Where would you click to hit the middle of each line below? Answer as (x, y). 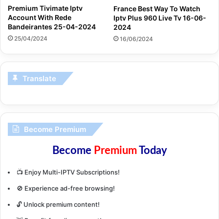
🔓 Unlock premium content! (58, 204)
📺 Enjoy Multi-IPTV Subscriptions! (68, 172)
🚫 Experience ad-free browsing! (66, 188)
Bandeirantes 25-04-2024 (52, 27)
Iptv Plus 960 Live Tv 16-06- (160, 18)
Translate (39, 78)
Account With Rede (40, 18)
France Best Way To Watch (157, 8)
